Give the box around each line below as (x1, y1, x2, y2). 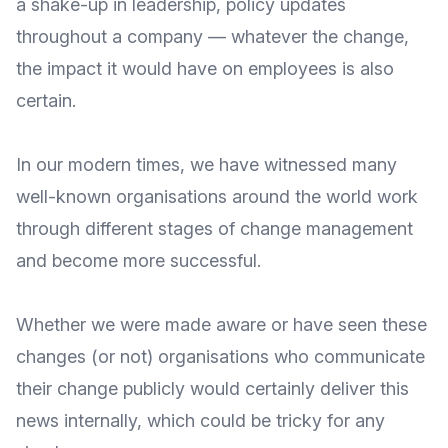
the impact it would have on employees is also (16, 58, 394, 79)
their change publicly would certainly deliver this (16, 378, 409, 399)
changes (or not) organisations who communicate (16, 346, 425, 367)
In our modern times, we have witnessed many (16, 154, 397, 175)
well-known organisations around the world (16, 186, 377, 207)
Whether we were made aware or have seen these (16, 314, 427, 335)
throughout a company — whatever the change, (16, 26, 409, 47)
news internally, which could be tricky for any (16, 410, 385, 431)
